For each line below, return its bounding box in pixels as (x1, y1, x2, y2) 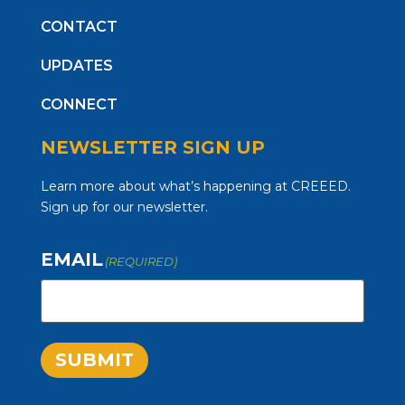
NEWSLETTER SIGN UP (40, 137, 265, 159)
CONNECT (40, 96, 118, 114)
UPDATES (40, 57, 113, 75)
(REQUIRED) (105, 253, 178, 268)
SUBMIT (54, 348, 134, 371)
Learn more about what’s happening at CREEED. (40, 178, 351, 195)
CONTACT (40, 18, 118, 36)
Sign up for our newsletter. (40, 199, 208, 216)
